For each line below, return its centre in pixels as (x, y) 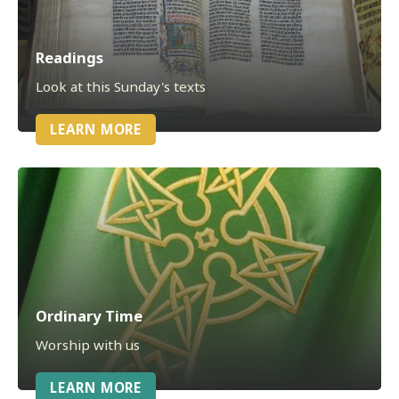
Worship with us (88, 344)
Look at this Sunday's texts (121, 86)
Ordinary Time (89, 315)
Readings (69, 57)
